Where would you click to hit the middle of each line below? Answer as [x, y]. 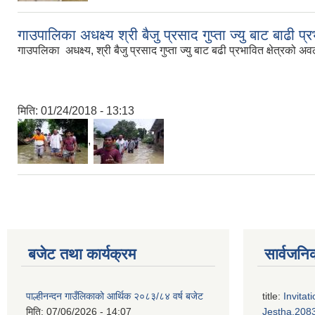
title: [273, 296]
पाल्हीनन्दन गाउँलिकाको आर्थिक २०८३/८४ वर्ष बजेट [115, 296]
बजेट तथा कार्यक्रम [82, 254]
